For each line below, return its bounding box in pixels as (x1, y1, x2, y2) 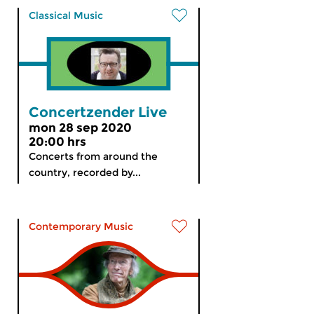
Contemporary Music (29, 220, 133, 233)
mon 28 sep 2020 (29, 121, 132, 135)
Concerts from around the (29, 150, 158, 163)
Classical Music (29, 9, 103, 22)
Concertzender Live (29, 104, 167, 121)
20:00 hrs (29, 135, 86, 149)
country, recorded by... (29, 166, 141, 179)
